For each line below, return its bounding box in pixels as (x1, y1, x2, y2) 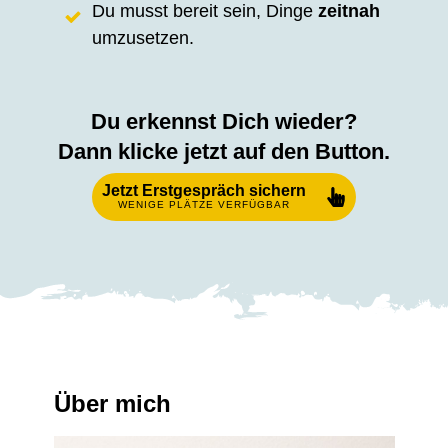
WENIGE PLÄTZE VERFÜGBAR (118, 198, 290, 210)
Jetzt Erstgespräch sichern (102, 181, 306, 199)
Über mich (53, 389, 171, 417)
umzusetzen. (91, 27, 194, 48)
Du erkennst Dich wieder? (91, 108, 357, 134)
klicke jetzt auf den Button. (112, 138, 390, 164)
